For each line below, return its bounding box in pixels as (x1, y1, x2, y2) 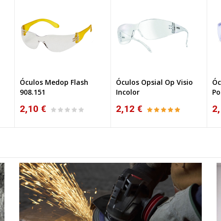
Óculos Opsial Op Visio (116, 77, 193, 87)
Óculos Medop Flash (20, 77, 88, 87)
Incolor (116, 87, 140, 97)
